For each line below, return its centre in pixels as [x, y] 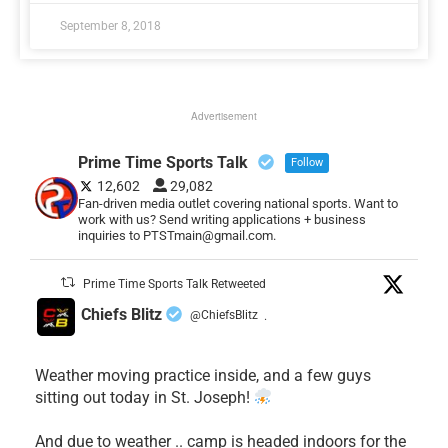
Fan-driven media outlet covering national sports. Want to [237, 203]
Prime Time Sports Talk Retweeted [175, 283]
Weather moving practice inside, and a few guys [203, 375]
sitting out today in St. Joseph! [144, 397]
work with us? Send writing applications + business [221, 219]
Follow [306, 162]
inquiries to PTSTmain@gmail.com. [176, 235]
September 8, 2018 [110, 25]
